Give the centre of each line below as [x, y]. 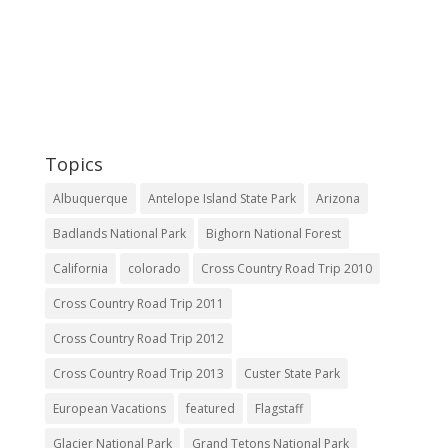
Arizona [337, 199]
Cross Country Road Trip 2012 [138, 339]
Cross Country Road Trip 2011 [138, 304]
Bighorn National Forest [273, 234]
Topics [73, 164]
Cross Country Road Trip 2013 [138, 374]
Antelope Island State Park [221, 199]
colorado [154, 269]
